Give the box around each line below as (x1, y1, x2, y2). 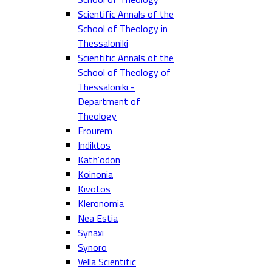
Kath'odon (78, 152, 120, 167)
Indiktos (78, 138, 110, 152)
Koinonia (78, 167, 113, 182)
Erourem (78, 123, 112, 138)
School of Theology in (78, 21, 168, 36)
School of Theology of (78, 65, 171, 80)
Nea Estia (78, 211, 118, 225)
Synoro (78, 240, 107, 254)
